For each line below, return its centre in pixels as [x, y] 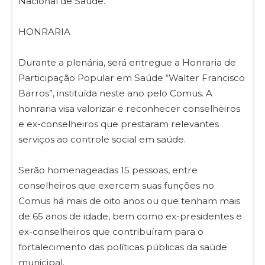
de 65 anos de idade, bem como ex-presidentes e [130, 216]
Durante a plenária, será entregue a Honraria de [127, 62]
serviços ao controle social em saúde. [102, 139]
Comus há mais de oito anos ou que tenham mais [129, 201]
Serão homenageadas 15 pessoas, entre [108, 170]
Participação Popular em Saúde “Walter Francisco [132, 77]
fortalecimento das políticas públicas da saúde [123, 247]
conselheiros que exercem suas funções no [116, 185]
